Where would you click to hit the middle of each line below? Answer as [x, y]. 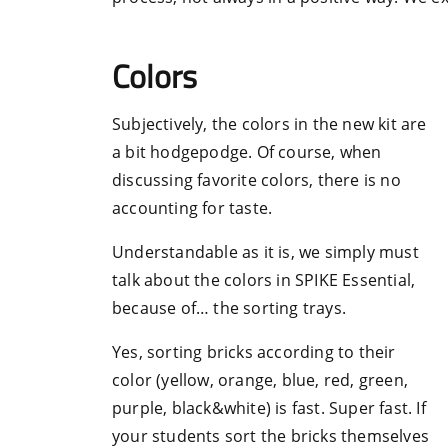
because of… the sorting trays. [229, 308]
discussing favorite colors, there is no [256, 180]
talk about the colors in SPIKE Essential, [264, 280]
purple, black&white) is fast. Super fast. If [269, 408]
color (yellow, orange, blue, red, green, [260, 380]
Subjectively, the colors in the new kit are [269, 124]
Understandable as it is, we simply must [265, 252]
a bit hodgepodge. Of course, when [247, 152]
